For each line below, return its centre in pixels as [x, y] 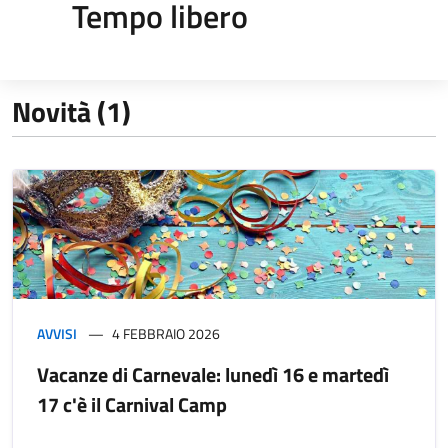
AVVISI [57, 333]
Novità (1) [71, 111]
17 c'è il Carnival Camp [132, 404]
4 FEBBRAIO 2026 [166, 333]
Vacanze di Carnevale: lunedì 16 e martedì [213, 374]
